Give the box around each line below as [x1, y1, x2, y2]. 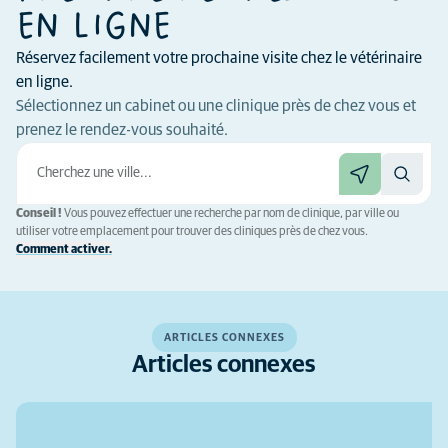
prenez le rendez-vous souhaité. [16, 122, 228, 138]
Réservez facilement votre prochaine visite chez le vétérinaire [16, 50, 422, 66]
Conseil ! [16, 208, 62, 220]
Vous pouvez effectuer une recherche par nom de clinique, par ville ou [62, 208, 399, 220]
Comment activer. [16, 244, 112, 256]
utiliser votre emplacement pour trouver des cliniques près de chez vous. [16, 226, 368, 238]
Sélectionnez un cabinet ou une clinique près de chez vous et [16, 98, 416, 114]
